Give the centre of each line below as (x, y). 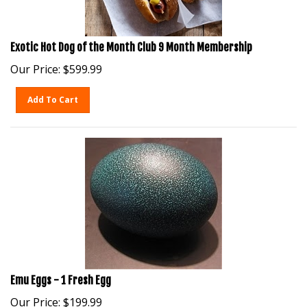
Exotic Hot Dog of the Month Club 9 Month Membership (131, 40)
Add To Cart (53, 93)
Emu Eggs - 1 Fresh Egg (61, 273)
